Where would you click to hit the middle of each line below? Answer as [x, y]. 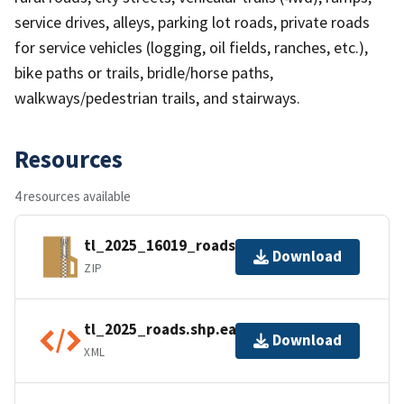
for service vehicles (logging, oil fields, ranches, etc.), [191, 47]
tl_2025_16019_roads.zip [173, 246]
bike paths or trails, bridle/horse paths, [144, 72]
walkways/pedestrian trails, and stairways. [157, 97]
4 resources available [73, 196]
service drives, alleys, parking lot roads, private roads [192, 22]
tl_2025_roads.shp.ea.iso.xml [188, 330]
